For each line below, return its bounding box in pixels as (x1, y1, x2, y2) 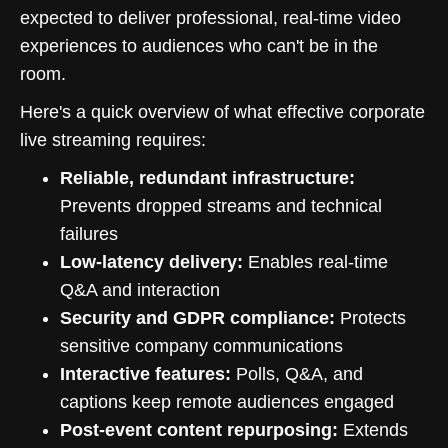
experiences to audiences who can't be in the (20, 36, 378, 56)
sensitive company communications (60, 336, 343, 356)
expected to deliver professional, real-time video (20, 8, 401, 28)
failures (60, 224, 118, 244)
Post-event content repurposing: (60, 420, 338, 440)
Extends (338, 420, 408, 440)
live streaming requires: (20, 130, 206, 150)
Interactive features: (60, 364, 231, 384)
